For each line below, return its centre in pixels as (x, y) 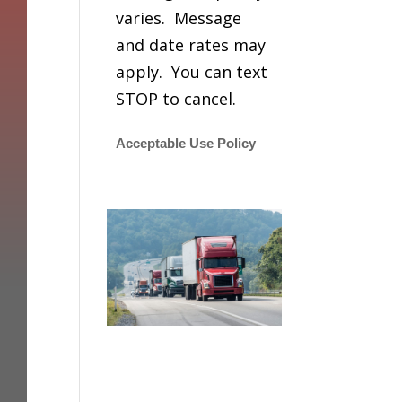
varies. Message (179, 18)
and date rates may (191, 45)
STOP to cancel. (183, 99)
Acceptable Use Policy (186, 144)
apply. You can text (192, 72)
